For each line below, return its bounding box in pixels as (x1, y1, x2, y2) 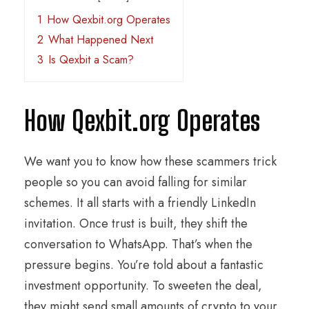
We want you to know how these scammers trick (24, 152, 277, 171)
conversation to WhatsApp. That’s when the (24, 235, 252, 254)
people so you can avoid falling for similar (24, 173, 247, 192)
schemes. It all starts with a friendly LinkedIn (24, 194, 256, 212)
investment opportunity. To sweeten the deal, (24, 277, 262, 295)
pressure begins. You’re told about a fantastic (24, 256, 263, 275)
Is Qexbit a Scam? (48, 52, 134, 68)
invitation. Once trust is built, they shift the (24, 215, 248, 233)
